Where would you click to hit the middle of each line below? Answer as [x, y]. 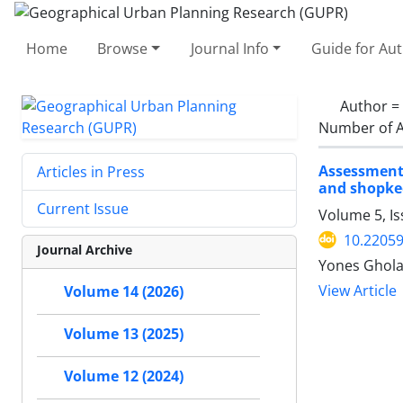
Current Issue [83, 208]
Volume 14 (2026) [124, 291]
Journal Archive [85, 249]
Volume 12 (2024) [124, 376]
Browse [123, 48]
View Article [358, 291]
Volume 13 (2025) [124, 334]
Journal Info [229, 48]
